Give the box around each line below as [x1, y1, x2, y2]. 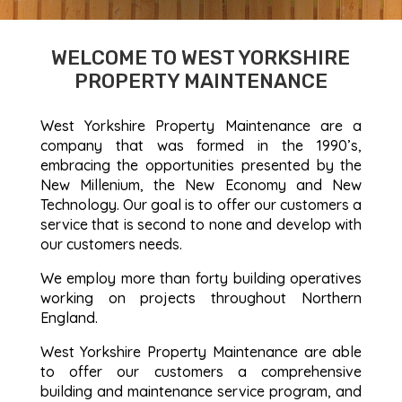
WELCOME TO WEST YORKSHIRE [51, 46, 351, 71]
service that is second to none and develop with [39, 215, 363, 234]
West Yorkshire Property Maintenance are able [39, 343, 363, 362]
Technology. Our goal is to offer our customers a [39, 196, 363, 214]
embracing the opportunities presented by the [39, 156, 363, 175]
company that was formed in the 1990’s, [39, 136, 363, 155]
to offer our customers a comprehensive [39, 363, 363, 381]
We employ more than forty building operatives [39, 269, 363, 288]
